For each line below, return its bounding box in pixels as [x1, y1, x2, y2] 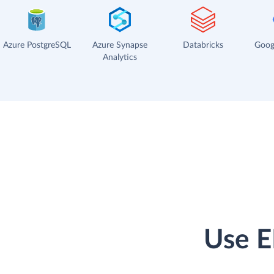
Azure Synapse [92, 40, 147, 50]
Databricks [183, 40, 223, 50]
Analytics [103, 53, 137, 62]
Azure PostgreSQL [2, 40, 71, 50]
